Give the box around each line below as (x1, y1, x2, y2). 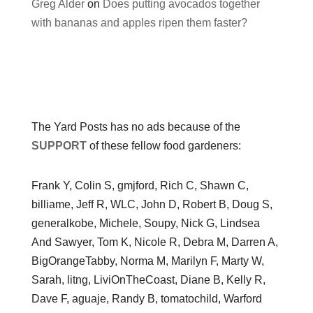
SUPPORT (31, 139, 87, 152)
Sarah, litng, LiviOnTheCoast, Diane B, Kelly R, (31, 273, 265, 286)
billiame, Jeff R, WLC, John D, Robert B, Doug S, (31, 198, 272, 210)
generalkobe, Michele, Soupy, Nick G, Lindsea (31, 217, 260, 229)
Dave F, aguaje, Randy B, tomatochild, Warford (31, 292, 262, 305)
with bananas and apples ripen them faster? (31, 16, 247, 29)
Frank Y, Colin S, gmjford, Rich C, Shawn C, (31, 179, 249, 191)
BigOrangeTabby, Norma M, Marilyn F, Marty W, (31, 254, 264, 267)
